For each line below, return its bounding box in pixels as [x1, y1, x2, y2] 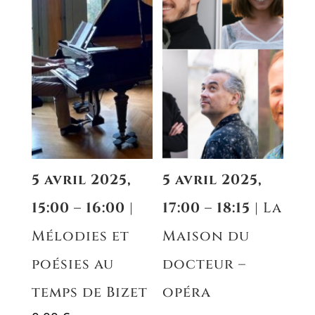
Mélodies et [31, 226, 129, 245]
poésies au [31, 254, 114, 274]
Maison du [162, 226, 250, 245]
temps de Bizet [31, 282, 148, 302]
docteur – [162, 254, 247, 274]
